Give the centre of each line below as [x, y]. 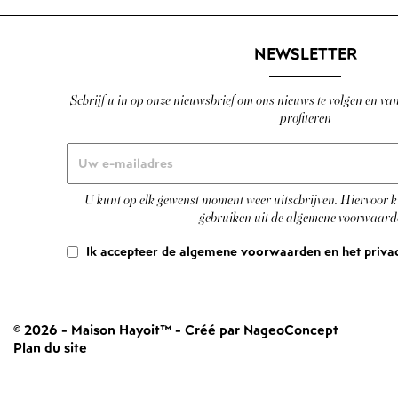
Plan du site [51, 348]
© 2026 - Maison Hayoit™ [95, 330]
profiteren [305, 120]
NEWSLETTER [305, 53]
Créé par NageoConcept [262, 330]
